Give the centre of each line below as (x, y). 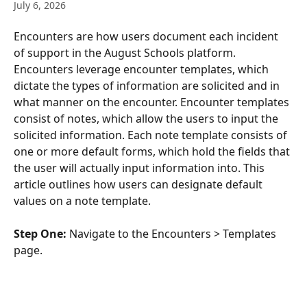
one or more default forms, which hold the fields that (153, 151)
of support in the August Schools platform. (126, 53)
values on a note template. (82, 201)
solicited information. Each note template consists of (152, 135)
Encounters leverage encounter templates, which (143, 69)
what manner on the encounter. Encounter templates (153, 102)
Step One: (40, 234)
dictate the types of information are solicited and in (148, 86)
